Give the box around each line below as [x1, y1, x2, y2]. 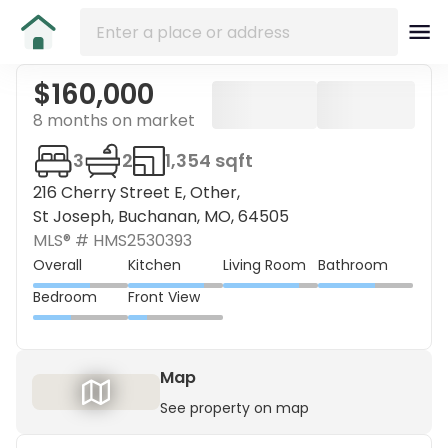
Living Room [223, 254, 306, 275]
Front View [128, 286, 200, 307]
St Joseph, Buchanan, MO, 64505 [33, 205, 289, 228]
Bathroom [318, 254, 388, 275]
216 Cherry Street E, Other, [33, 181, 240, 204]
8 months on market [33, 109, 195, 132]
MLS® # [33, 229, 89, 252]
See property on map [160, 398, 309, 418]
